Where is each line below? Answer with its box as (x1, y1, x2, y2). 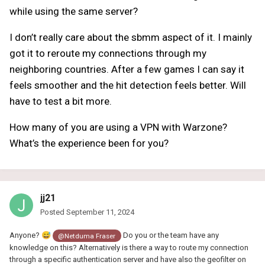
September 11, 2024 (66, 208, 134, 217)
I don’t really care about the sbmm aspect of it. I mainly (9, 31, 252, 44)
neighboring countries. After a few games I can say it (9, 63, 244, 76)
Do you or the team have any (121, 231, 219, 240)
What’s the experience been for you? (9, 137, 169, 150)
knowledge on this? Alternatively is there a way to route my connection (9, 243, 248, 252)
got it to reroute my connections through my (9, 47, 206, 60)
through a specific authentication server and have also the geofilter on (9, 254, 246, 264)
